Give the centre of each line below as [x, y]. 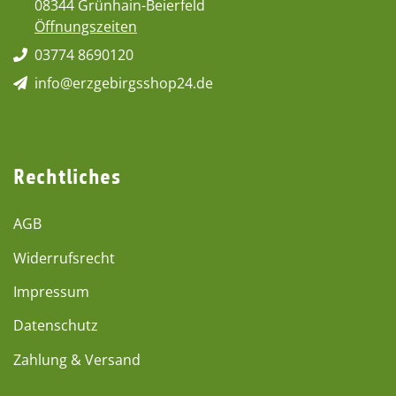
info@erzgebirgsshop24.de [124, 84]
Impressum [51, 292]
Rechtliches [67, 177]
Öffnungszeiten [86, 27]
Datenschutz [56, 326]
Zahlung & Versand [77, 359]
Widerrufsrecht [64, 258]
